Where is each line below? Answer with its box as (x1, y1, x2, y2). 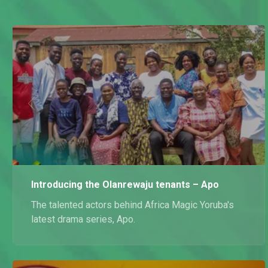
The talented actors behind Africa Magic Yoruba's (31, 199, 234, 211)
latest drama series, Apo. (31, 214, 135, 226)
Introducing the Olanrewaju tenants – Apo (31, 179, 219, 191)
